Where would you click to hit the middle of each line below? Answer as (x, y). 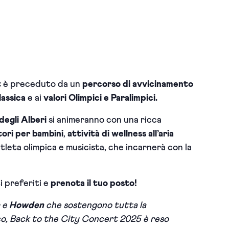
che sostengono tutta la (96, 205)
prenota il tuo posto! (94, 184)
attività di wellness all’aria (121, 134)
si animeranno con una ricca (104, 120)
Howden (28, 205)
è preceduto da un (42, 84)
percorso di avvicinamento (138, 84)
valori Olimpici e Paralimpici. (100, 98)
